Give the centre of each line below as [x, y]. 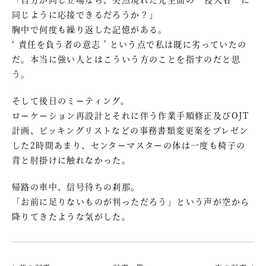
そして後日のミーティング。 [71, 100]
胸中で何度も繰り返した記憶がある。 [90, 29]
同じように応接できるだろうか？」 [85, 14]
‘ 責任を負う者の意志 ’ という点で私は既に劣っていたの [129, 44]
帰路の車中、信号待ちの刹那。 [76, 186]
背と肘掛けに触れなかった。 [72, 159]
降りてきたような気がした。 [72, 216]
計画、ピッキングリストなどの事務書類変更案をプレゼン [130, 130]
